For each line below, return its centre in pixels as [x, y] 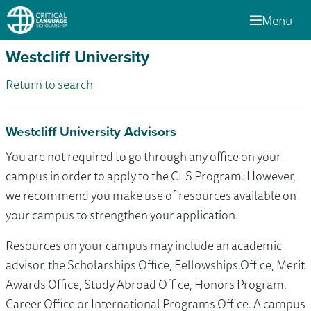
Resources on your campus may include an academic [144, 245]
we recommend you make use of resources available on [151, 195]
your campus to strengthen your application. [122, 215]
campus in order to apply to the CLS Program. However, [151, 176]
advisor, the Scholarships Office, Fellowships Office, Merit [155, 265]
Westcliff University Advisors [91, 132]
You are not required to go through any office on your [143, 157]
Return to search [49, 84]
